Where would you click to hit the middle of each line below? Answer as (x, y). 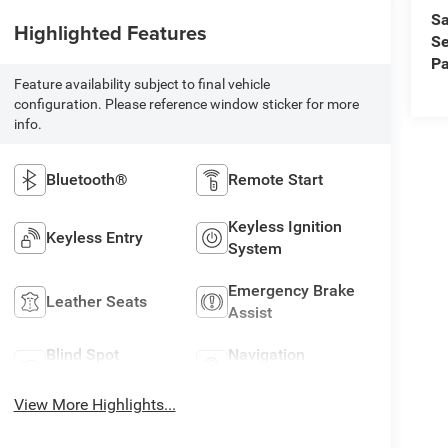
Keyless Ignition (285, 227)
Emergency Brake (292, 291)
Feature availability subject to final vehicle (141, 84)
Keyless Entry (94, 238)
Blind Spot (82, 355)
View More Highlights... (94, 405)
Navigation (267, 355)
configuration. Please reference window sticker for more (186, 104)
